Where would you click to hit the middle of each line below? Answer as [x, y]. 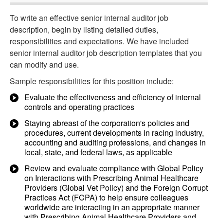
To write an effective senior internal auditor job [89, 18]
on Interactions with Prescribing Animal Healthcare [111, 178]
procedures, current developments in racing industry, [114, 133]
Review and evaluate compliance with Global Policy [114, 168]
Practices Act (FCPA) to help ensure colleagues [106, 197]
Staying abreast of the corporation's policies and [107, 123]
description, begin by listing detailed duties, [84, 29]
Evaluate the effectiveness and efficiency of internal [113, 97]
